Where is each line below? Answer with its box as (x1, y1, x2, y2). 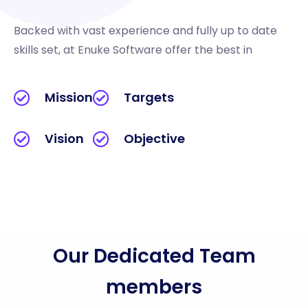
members (106, 274, 202, 300)
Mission (45, 89, 93, 106)
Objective (124, 130, 185, 147)
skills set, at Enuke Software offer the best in (14, 42, 252, 58)
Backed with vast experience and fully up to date (14, 23, 277, 38)
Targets (124, 89, 174, 106)
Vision (45, 130, 84, 147)
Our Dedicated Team (52, 243, 256, 269)
